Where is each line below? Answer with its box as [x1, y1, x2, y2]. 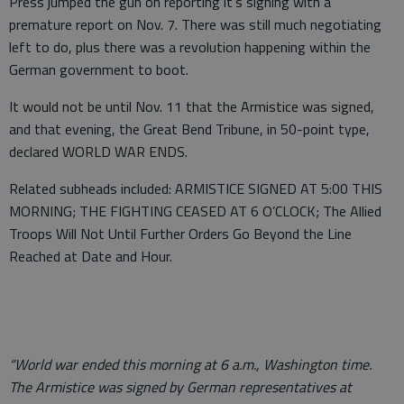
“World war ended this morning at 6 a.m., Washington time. [9, 353, 372, 376]
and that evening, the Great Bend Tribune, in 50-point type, [9, 118, 370, 141]
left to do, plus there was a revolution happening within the [9, 36, 371, 59]
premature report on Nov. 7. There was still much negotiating [9, 14, 381, 36]
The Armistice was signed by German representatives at [9, 376, 352, 399]
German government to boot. [9, 59, 192, 81]
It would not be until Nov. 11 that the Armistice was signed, [9, 96, 374, 118]
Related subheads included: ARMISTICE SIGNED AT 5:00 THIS [9, 178, 382, 200]
